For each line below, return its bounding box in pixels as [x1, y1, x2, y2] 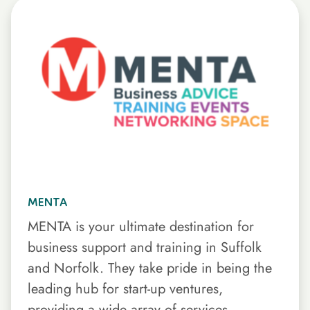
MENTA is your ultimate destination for [28, 217, 254, 237]
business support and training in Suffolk [28, 237, 262, 258]
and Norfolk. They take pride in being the [28, 258, 272, 279]
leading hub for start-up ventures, [28, 279, 223, 300]
